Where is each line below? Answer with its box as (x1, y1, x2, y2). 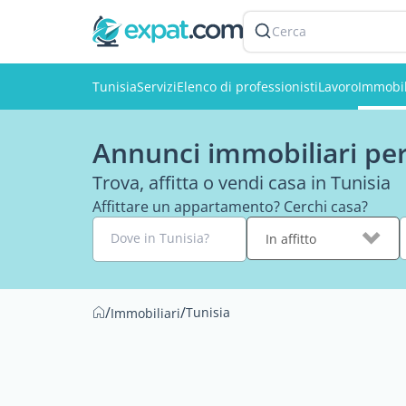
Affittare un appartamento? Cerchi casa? (92, 197, 368, 217)
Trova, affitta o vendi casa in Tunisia (92, 170, 391, 195)
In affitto (265, 229, 316, 247)
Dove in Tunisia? (111, 229, 209, 246)
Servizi (137, 78, 177, 95)
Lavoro (318, 78, 358, 95)
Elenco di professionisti (177, 78, 318, 95)
